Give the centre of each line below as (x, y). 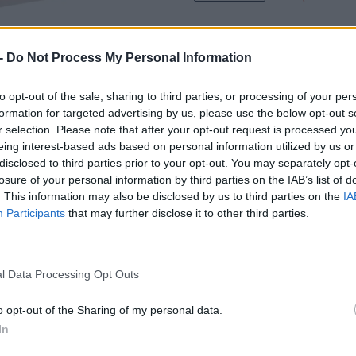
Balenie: (215, 51)
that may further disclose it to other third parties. (187, 213)
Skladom (281, 33)
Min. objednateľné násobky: (263, 78)
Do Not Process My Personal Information (129, 57)
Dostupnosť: (225, 33)
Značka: (215, 134)
